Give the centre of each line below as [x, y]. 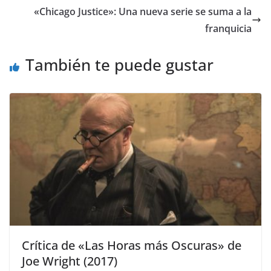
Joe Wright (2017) [70, 261]
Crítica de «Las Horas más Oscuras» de [132, 245]
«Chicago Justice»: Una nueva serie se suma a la [143, 12]
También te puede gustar [119, 65]
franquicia [228, 29]
